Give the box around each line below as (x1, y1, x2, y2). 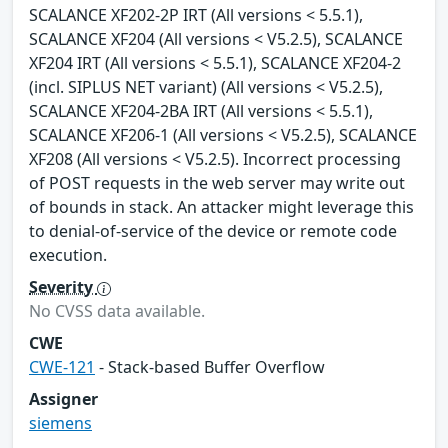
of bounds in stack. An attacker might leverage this (29, 196, 414, 219)
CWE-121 (29, 356, 95, 379)
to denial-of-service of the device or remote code (29, 220, 397, 243)
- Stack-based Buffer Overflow (95, 356, 325, 379)
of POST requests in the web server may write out (29, 172, 405, 195)
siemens (29, 412, 92, 435)
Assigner (29, 388, 98, 411)
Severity (29, 276, 97, 299)
